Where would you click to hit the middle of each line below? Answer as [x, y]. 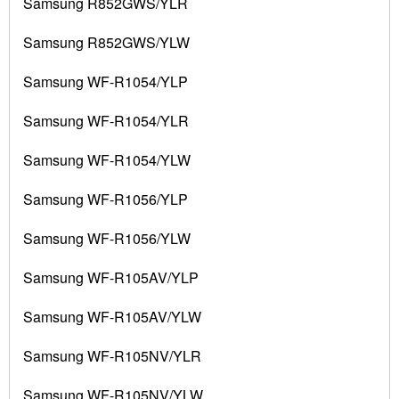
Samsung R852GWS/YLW [106, 43]
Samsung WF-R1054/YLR [106, 121]
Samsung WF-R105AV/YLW [112, 317]
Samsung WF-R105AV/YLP [111, 278]
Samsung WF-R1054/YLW [107, 160]
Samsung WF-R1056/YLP [106, 199]
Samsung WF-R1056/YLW [107, 239]
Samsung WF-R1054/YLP [106, 82]
